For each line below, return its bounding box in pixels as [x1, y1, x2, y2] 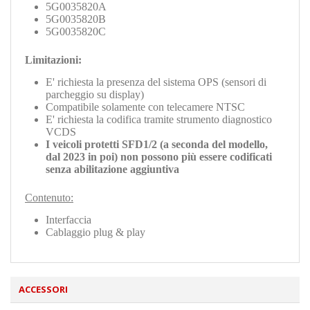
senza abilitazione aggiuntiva [46, 163, 179, 175]
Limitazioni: [25, 53, 82, 66]
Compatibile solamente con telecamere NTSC [46, 100, 245, 113]
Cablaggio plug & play [46, 226, 145, 238]
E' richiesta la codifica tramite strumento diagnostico [46, 113, 272, 125]
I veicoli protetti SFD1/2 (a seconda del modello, [46, 138, 268, 150]
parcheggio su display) [46, 88, 144, 100]
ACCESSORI [19, 282, 68, 295]
